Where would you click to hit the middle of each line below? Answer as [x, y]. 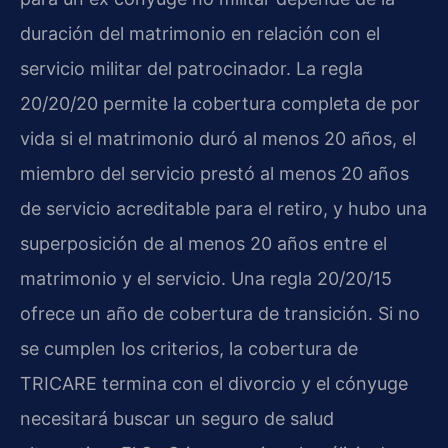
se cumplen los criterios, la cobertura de [189, 349]
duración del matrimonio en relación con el [200, 34]
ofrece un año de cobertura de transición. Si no [220, 314]
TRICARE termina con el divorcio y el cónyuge [214, 384]
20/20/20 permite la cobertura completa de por [220, 104]
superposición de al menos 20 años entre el [203, 244]
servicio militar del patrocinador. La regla [191, 69]
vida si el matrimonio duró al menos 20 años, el [218, 139]
